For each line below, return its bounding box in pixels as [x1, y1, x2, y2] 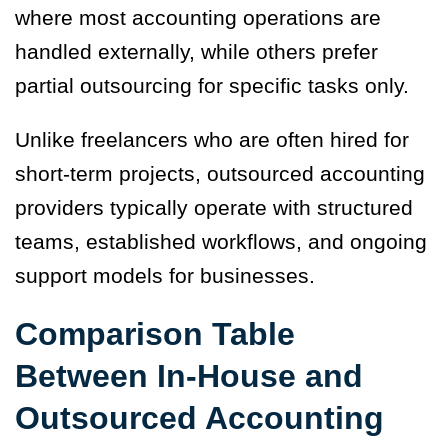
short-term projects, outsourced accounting [15, 162, 425, 186]
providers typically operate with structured [15, 196, 413, 220]
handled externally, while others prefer [15, 40, 378, 64]
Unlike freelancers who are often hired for [15, 128, 409, 152]
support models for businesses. [15, 264, 315, 288]
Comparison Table [15, 316, 295, 353]
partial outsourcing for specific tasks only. [15, 74, 409, 98]
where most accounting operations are [15, 6, 381, 30]
